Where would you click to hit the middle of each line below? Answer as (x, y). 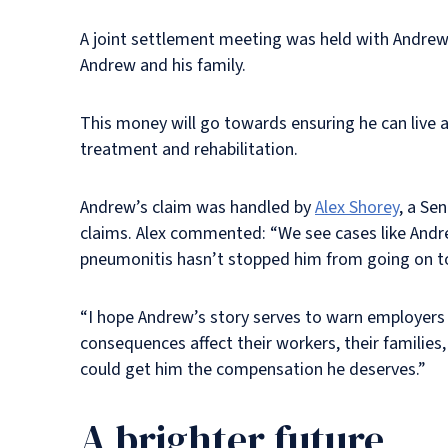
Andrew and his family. (163, 65)
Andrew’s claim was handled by (197, 207)
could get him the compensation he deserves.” (253, 369)
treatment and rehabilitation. (189, 149)
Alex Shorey (357, 207)
